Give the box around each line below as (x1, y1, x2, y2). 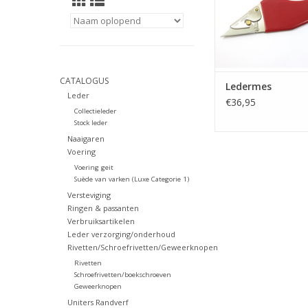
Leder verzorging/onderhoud (67, 229, 175, 240)
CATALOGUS (60, 75, 109, 87)
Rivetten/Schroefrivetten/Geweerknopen (67, 242, 218, 253)
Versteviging (67, 190, 111, 201)
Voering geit (74, 163, 113, 173)
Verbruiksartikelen (67, 216, 135, 227)
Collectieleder (74, 107, 116, 116)
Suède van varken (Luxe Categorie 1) (74, 175, 189, 184)
